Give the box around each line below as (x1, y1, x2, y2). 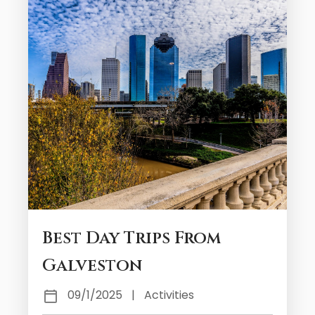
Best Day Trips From (42, 227, 221, 250)
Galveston (42, 255, 142, 277)
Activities (144, 287, 194, 303)
